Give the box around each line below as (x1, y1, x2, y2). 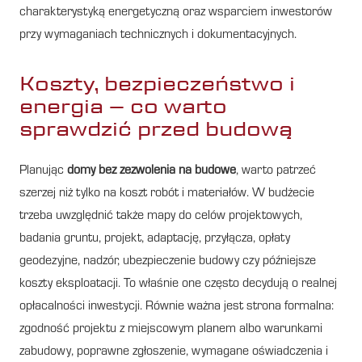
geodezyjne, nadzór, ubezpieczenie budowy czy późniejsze (19, 255, 316, 268)
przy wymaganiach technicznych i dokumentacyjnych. (19, 28, 297, 42)
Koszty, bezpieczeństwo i (19, 69, 295, 97)
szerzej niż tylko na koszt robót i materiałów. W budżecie (19, 187, 314, 200)
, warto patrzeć (236, 164, 316, 178)
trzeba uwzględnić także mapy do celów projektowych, (19, 209, 302, 223)
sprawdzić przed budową (19, 115, 293, 142)
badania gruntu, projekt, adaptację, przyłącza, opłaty (19, 232, 290, 246)
